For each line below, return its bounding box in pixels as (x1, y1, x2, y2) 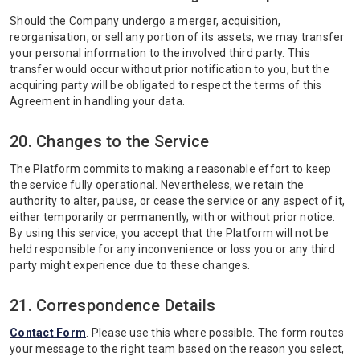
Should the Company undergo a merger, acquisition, (10, 14, 281, 27)
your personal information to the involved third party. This (10, 47, 310, 59)
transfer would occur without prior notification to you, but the (10, 63, 329, 76)
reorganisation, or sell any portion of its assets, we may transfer (10, 31, 345, 43)
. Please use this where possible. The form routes (86, 326, 345, 339)
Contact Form (10, 326, 86, 339)
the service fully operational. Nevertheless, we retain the (10, 178, 305, 191)
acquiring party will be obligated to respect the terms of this (10, 79, 322, 92)
